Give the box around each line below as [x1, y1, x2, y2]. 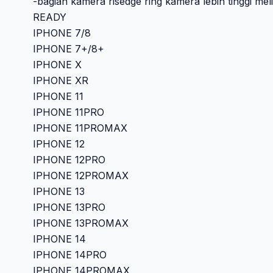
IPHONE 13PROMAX [32, 217, 129, 230]
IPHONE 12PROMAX [32, 169, 129, 182]
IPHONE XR [32, 74, 88, 87]
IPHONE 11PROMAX [32, 122, 127, 135]
